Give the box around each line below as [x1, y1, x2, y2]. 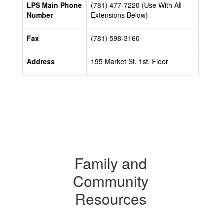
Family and [74, 152, 147, 174]
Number [27, 10, 53, 20]
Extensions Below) [91, 10, 148, 20]
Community [73, 170, 148, 191]
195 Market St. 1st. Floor [91, 56, 168, 66]
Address [27, 56, 55, 66]
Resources [74, 188, 147, 209]
